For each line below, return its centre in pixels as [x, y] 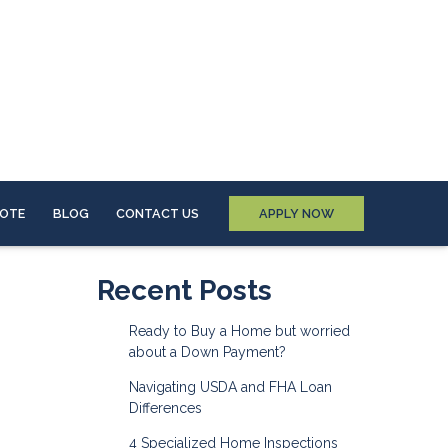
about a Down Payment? [207, 351]
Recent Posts [184, 290]
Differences [165, 407]
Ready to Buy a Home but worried [239, 330]
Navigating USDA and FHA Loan [230, 386]
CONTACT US [158, 213]
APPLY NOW [297, 213]
